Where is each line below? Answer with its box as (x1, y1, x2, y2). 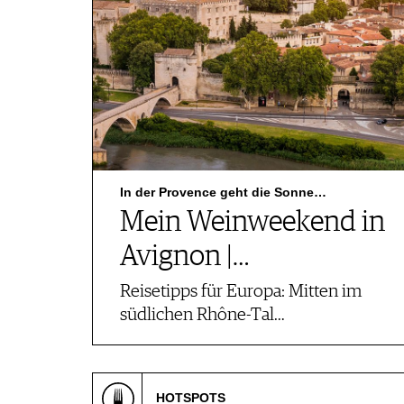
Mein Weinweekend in (120, 208, 385, 237)
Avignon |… (120, 243, 249, 271)
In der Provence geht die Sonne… (120, 185, 326, 199)
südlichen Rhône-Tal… (120, 306, 285, 325)
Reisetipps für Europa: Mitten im (120, 282, 362, 301)
